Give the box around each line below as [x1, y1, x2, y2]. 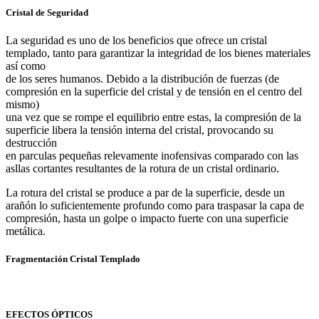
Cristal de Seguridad [6, 6, 88, 18]
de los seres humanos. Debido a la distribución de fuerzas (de [6, 72, 279, 85]
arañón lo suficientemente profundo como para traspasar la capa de [6, 199, 304, 211]
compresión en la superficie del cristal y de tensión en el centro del [6, 85, 302, 98]
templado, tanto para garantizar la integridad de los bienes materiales [6, 46, 310, 59]
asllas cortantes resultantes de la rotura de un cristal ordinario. [6, 162, 279, 174]
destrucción [6, 136, 57, 149]
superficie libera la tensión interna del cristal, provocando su [6, 123, 273, 136]
